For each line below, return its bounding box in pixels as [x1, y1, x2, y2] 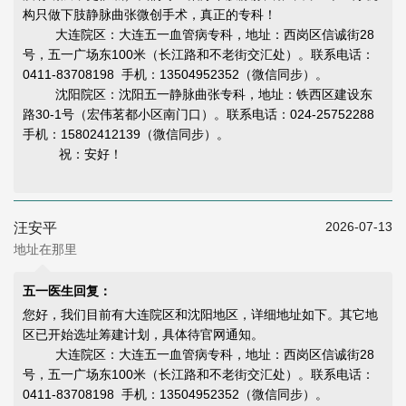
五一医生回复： [23, 284, 111, 299]
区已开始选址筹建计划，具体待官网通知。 [23, 327, 264, 343]
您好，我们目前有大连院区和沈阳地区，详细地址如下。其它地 [23, 307, 378, 323]
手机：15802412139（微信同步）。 [23, 127, 229, 142]
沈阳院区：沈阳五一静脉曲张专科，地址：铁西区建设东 [23, 87, 372, 102]
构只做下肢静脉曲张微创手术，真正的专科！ [23, 7, 276, 23]
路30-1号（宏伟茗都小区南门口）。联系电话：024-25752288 [23, 107, 378, 122]
